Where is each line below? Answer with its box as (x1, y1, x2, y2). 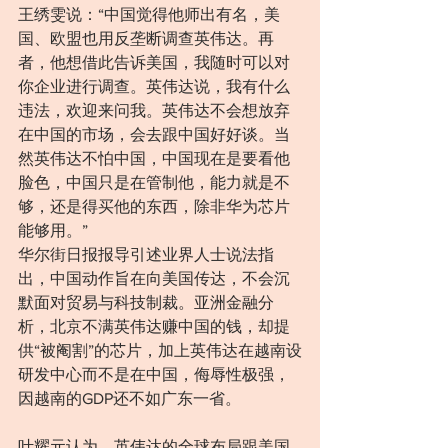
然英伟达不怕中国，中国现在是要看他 (18, 150, 290, 168)
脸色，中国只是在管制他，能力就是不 (18, 174, 290, 192)
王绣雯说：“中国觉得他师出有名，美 (18, 6, 280, 24)
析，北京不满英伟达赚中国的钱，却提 (18, 318, 290, 336)
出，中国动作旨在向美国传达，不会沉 (18, 270, 290, 288)
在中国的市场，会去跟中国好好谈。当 (18, 126, 290, 144)
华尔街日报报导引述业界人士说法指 (18, 246, 274, 264)
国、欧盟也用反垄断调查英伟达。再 (18, 30, 274, 48)
